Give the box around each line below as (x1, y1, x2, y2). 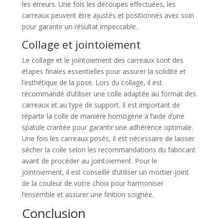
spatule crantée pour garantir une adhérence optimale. (21, 123, 193, 132)
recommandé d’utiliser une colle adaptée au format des (21, 89, 196, 99)
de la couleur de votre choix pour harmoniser (21, 179, 163, 188)
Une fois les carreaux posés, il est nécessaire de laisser (21, 134, 195, 144)
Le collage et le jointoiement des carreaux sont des (21, 55, 183, 65)
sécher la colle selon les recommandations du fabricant (21, 145, 196, 155)
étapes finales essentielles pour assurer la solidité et (21, 67, 186, 76)
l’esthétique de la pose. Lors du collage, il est (21, 78, 162, 88)
